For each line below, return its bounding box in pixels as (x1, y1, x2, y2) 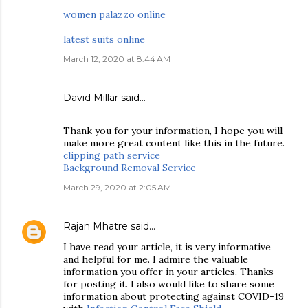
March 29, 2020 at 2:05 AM (63, 182, 171, 192)
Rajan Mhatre (63, 220, 128, 232)
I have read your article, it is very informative (63, 241, 271, 253)
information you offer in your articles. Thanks (63, 265, 274, 278)
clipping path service (63, 149, 160, 162)
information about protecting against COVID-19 (63, 290, 284, 302)
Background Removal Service (63, 162, 196, 174)
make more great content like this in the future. (63, 137, 285, 149)
